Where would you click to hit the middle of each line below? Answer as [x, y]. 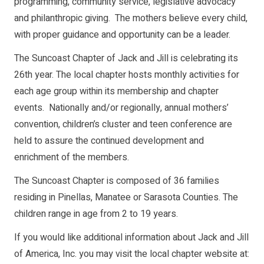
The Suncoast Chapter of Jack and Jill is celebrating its [126, 59]
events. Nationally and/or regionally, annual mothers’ [121, 108]
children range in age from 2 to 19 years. [96, 214]
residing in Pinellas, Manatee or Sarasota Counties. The [126, 198]
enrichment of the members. [72, 158]
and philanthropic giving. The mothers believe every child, [131, 19]
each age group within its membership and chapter [116, 92]
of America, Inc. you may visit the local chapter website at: [132, 254]
